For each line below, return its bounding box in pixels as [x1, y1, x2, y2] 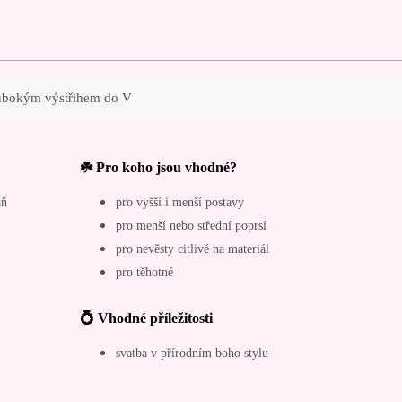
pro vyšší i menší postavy [115, 194, 244, 209]
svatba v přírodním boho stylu [115, 345, 268, 360]
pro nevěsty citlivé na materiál [115, 240, 269, 256]
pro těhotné [115, 264, 173, 279]
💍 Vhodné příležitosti [79, 310, 213, 326]
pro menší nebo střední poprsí [115, 217, 267, 232]
